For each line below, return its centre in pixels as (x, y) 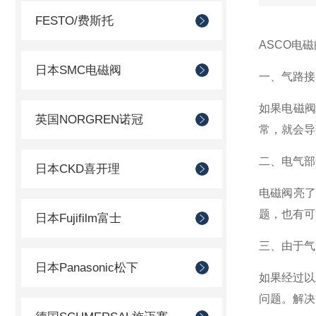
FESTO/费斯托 (74, 21)
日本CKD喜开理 (78, 169)
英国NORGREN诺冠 (89, 120)
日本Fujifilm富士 (78, 218)
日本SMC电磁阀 (78, 70)
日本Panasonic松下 (87, 268)
